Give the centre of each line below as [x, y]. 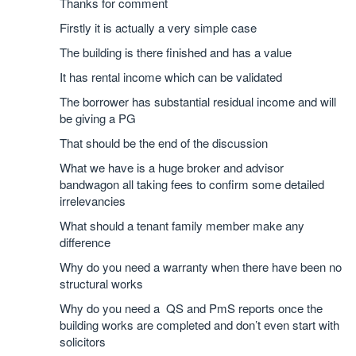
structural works [101, 284]
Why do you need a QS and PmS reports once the [191, 308]
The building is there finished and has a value [176, 52]
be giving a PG [98, 118]
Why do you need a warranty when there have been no [201, 267]
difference [85, 242]
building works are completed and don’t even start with [199, 325]
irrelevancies [93, 201]
